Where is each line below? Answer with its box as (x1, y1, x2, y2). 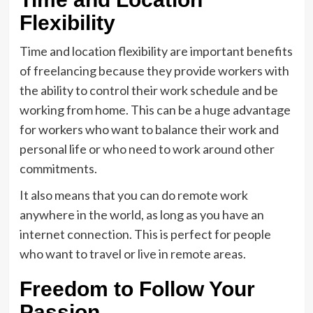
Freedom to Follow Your (19, 277, 255, 300)
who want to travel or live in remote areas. (19, 246, 246, 261)
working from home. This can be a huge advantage (19, 102, 291, 117)
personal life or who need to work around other (19, 141, 275, 156)
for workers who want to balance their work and (19, 122, 279, 137)
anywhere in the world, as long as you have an (19, 207, 264, 222)
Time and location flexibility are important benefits (19, 43, 293, 59)
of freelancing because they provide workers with (19, 63, 289, 78)
